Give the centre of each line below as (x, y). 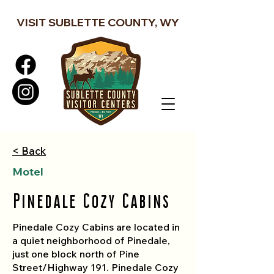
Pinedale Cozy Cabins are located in (96, 227)
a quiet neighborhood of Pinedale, (91, 240)
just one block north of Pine (76, 254)
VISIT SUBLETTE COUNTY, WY (98, 22)
